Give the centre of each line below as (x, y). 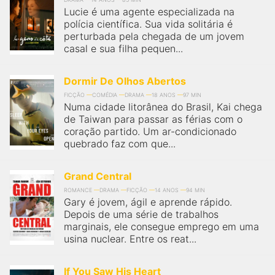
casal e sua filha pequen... (123, 48)
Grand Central (98, 176)
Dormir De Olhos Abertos (125, 81)
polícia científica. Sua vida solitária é (148, 24)
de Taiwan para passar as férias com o (153, 119)
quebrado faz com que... (120, 144)
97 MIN (192, 95)
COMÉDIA (105, 95)
